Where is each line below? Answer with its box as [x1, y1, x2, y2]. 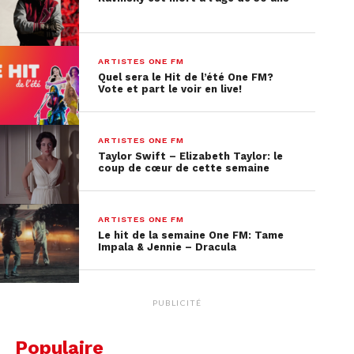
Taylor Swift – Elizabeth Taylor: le [98, 149, 284, 162]
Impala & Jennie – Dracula [98, 240, 237, 253]
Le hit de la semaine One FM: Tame [98, 228, 284, 241]
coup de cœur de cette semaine [98, 161, 270, 174]
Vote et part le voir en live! [98, 82, 243, 95]
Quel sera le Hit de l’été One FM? [98, 70, 274, 83]
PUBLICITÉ [153, 297, 201, 307]
